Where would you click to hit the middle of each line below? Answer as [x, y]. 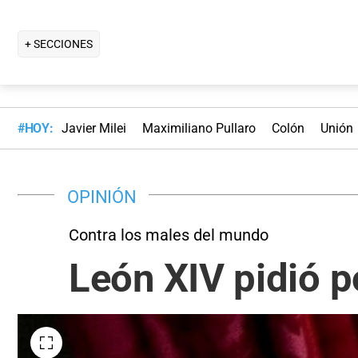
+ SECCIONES [59, 44]
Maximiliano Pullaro [199, 129]
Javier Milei [93, 129]
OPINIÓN [102, 196]
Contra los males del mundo [169, 235]
